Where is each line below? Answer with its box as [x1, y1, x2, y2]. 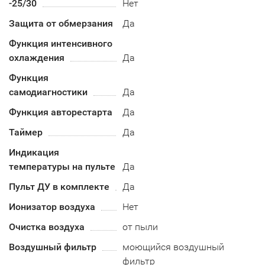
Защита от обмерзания [9, 18, 113, 29]
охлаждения [9, 52, 64, 63]
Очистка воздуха [9, 221, 85, 232]
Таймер [9, 127, 43, 138]
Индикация [9, 147, 59, 158]
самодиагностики [9, 86, 88, 98]
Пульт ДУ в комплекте [9, 181, 109, 192]
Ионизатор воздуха [9, 201, 95, 212]
